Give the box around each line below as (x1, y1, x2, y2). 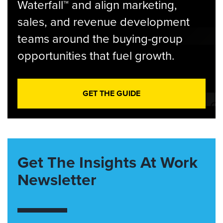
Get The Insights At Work (17, 150, 198, 174)
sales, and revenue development (17, 13, 190, 30)
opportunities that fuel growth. (17, 47, 175, 64)
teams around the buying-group (17, 30, 183, 47)
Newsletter (17, 168, 97, 191)
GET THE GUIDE (83, 88, 140, 99)
